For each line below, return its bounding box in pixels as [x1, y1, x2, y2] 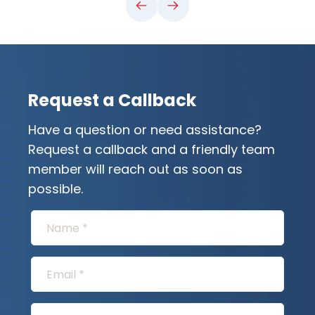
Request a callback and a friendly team [28, 141, 275, 158]
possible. [28, 180, 83, 198]
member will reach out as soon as [28, 160, 243, 178]
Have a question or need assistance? [28, 121, 262, 139]
